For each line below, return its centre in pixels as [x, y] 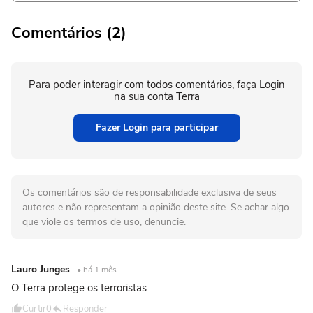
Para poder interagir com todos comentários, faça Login [156, 84]
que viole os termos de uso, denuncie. [104, 221]
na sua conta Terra [156, 96]
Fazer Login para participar [156, 127]
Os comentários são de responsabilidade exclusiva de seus [150, 192]
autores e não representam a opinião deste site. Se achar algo [156, 207]
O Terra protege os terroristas [79, 287]
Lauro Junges [42, 269]
